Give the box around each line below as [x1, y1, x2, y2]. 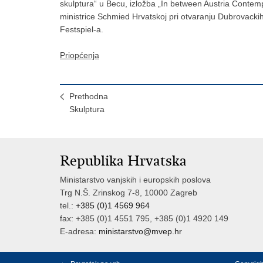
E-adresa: [60, 227, 99, 236]
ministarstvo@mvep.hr [99, 227, 182, 236]
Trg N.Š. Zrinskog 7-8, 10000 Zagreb [60, 188, 197, 197]
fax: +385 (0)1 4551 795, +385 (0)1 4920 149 [60, 214, 228, 223]
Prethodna [69, 91, 108, 101]
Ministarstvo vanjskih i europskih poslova [60, 175, 211, 184]
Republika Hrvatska [60, 152, 187, 170]
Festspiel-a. [60, 24, 103, 34]
